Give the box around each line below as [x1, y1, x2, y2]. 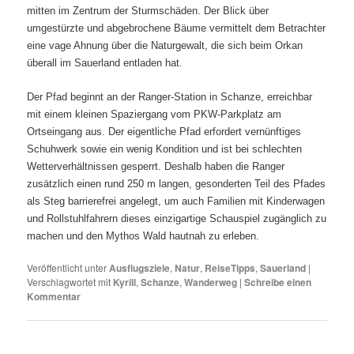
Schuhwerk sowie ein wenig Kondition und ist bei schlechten [27, 142, 303, 155]
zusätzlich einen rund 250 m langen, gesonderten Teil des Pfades [27, 177, 326, 190]
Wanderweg [184, 274, 238, 289]
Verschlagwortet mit [27, 274, 111, 288]
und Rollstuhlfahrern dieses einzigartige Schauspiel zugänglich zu [27, 212, 327, 224]
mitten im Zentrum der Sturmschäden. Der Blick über [27, 4, 269, 17]
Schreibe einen [244, 274, 312, 289]
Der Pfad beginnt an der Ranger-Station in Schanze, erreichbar [27, 90, 313, 103]
